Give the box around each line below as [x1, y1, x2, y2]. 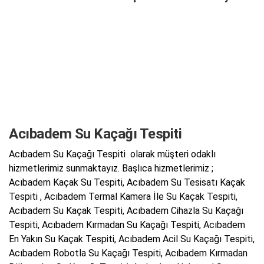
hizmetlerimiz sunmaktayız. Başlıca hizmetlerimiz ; [9, 163, 213, 174]
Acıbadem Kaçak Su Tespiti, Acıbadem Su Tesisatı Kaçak [9, 177, 245, 189]
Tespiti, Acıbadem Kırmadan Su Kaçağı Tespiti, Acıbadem [9, 219, 245, 231]
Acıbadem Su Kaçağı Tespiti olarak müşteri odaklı [9, 148, 216, 160]
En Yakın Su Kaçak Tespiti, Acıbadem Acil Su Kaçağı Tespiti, [9, 233, 255, 245]
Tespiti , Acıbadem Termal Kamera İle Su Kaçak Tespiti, [9, 191, 237, 203]
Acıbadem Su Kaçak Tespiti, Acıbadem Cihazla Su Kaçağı [9, 205, 243, 217]
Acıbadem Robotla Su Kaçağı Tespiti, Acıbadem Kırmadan [9, 247, 247, 259]
